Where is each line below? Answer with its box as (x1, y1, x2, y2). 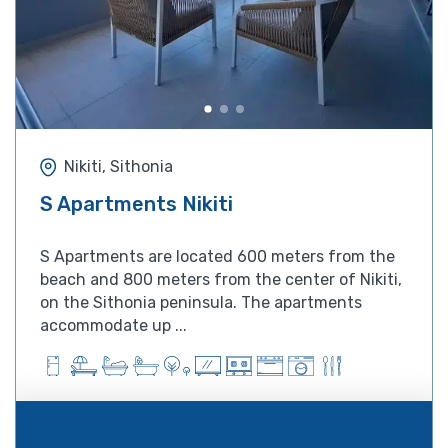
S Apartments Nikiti (40, 191, 233, 216)
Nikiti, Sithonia (64, 157, 173, 177)
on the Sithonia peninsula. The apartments (40, 292, 362, 312)
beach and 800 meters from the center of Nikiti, (40, 269, 402, 289)
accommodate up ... (40, 315, 187, 335)
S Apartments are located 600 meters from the (40, 246, 395, 266)
